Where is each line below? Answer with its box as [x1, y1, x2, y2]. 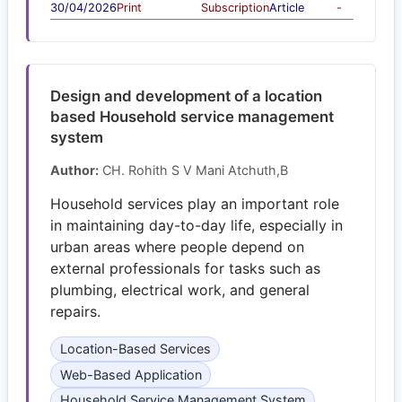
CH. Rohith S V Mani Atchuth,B [99, 162, 288, 178]
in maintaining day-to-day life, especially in [50, 215, 343, 234]
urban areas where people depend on [50, 237, 304, 256]
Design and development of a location [50, 86, 322, 105]
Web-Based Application [59, 366, 202, 382]
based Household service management [50, 107, 334, 126]
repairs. [50, 301, 100, 320]
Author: [50, 162, 99, 178]
